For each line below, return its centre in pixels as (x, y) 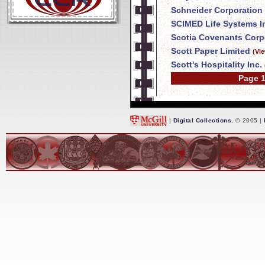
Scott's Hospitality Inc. (216, 65)
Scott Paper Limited (211, 51)
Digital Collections (202, 120)
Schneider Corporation (217, 10)
